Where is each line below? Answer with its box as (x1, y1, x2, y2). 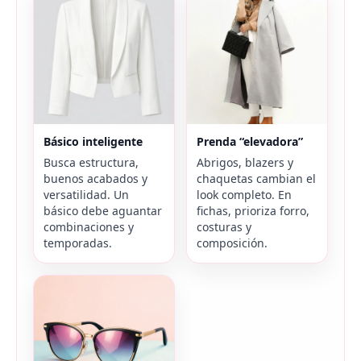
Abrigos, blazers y (196, 155, 293, 171)
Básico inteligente (44, 134, 143, 150)
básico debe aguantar (44, 203, 162, 219)
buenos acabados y (44, 171, 147, 187)
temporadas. (44, 235, 112, 251)
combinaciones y (44, 219, 134, 235)
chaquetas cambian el (196, 171, 316, 187)
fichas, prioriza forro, (196, 203, 309, 219)
